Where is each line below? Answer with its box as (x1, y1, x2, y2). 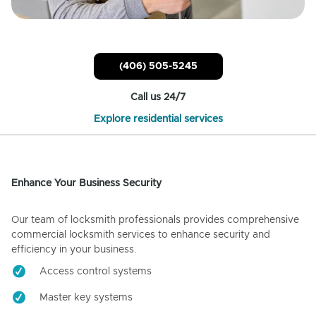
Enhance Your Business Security (11, 178, 162, 189)
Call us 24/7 (130, 92, 186, 103)
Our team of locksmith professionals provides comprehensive (11, 215, 299, 226)
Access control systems (39, 267, 152, 277)
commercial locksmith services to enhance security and (11, 230, 270, 241)
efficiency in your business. (11, 245, 137, 255)
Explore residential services (93, 114, 223, 125)
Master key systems (39, 293, 133, 303)
